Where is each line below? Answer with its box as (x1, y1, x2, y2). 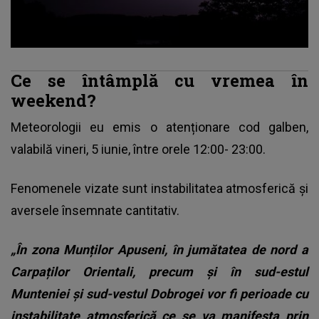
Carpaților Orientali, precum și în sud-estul (11, 264, 308, 280)
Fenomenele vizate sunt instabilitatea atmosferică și (11, 181, 308, 197)
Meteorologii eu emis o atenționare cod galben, (11, 120, 308, 135)
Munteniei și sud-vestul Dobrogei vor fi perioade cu (11, 286, 308, 302)
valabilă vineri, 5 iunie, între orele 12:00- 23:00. (11, 142, 266, 157)
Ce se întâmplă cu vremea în (11, 69, 308, 92)
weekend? (11, 89, 96, 112)
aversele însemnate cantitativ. (11, 203, 179, 219)
